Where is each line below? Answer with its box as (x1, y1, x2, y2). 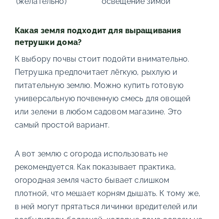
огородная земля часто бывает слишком (14, 175, 170, 185)
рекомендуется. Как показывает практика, (14, 162, 176, 172)
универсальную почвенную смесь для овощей (14, 94, 191, 104)
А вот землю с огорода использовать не (14, 149, 168, 159)
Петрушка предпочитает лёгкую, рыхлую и (14, 67, 177, 77)
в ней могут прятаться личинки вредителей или (14, 202, 197, 212)
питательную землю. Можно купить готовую (14, 81, 184, 90)
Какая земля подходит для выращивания (14, 26, 181, 36)
